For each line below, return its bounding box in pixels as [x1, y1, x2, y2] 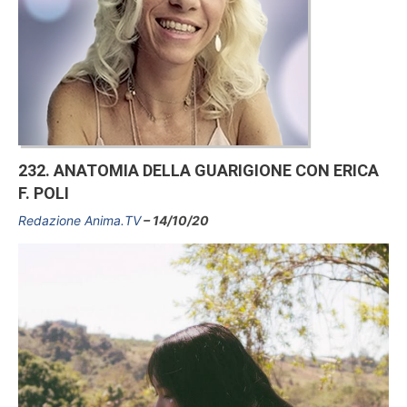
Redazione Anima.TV [18, 212, 141, 228]
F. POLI [18, 184, 69, 203]
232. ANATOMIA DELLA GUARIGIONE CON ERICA [18, 161, 379, 181]
